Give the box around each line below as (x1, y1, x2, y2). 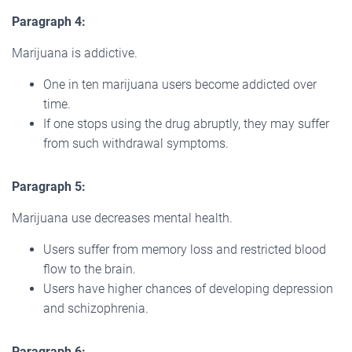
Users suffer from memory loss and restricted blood (43, 241, 326, 257)
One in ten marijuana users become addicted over (43, 76, 317, 92)
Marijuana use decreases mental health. (12, 210, 233, 225)
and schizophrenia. (43, 300, 148, 316)
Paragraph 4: (12, 13, 86, 29)
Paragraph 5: (12, 178, 86, 194)
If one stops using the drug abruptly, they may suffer (43, 115, 329, 131)
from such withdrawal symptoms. (43, 135, 229, 151)
